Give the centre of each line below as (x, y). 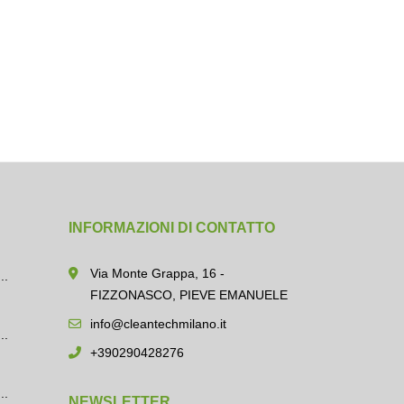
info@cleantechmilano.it (158, 324)
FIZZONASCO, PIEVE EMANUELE (189, 295)
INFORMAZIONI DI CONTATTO (172, 228)
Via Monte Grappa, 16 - (157, 273)
